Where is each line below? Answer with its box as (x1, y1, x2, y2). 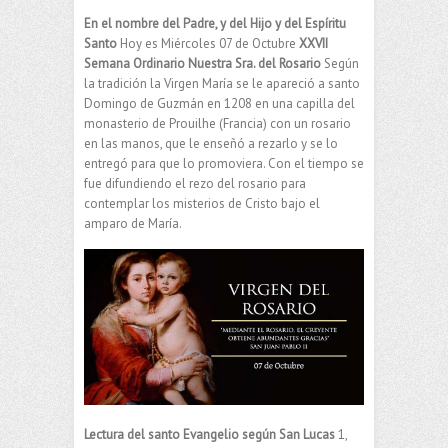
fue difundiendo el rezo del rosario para (84, 175, 306, 193)
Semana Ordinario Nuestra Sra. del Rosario (84, 55, 321, 73)
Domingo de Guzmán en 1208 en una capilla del (84, 95, 355, 113)
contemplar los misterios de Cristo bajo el (84, 195, 320, 213)
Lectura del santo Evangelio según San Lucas (84, 425, 335, 443)
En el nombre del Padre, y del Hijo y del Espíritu (84, 15, 346, 33)
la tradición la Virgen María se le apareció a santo (84, 75, 360, 93)
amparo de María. (84, 215, 182, 233)
